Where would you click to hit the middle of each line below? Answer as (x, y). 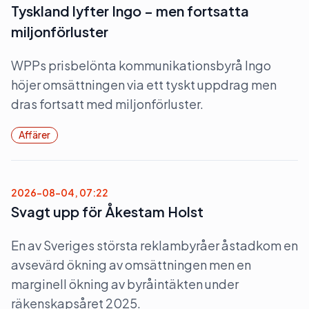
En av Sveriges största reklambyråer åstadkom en (154, 245)
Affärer (34, 134)
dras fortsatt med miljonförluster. (107, 104)
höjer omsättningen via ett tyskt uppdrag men (144, 84)
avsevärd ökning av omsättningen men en (131, 265)
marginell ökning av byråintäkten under (125, 284)
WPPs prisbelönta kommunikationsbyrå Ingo (141, 65)
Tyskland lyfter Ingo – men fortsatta (130, 11)
